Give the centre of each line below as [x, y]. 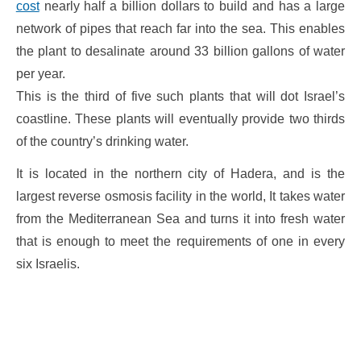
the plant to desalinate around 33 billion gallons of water [180, 51]
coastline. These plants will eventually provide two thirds [180, 118]
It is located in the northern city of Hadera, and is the [180, 173]
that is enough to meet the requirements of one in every [180, 241]
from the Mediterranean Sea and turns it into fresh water [180, 218]
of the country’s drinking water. [102, 141]
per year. [40, 73]
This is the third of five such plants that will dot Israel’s [180, 96]
